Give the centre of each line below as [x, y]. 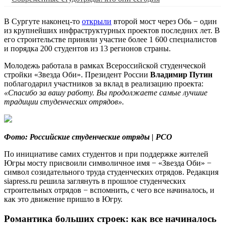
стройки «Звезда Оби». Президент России [77, 74]
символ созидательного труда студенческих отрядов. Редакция [111, 172]
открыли [97, 21]
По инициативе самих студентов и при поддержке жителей [106, 154]
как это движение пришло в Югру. [63, 199]
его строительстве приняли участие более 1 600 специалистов [110, 39]
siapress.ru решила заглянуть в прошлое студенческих [95, 181]
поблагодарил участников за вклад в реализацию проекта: [104, 83]
